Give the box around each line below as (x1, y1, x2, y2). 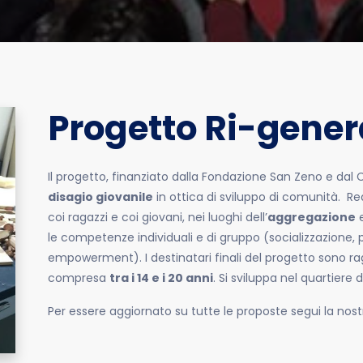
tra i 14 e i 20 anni (109, 270, 213, 286)
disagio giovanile (47, 189, 153, 205)
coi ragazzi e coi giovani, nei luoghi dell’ (47, 209, 267, 225)
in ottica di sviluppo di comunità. (152, 189, 340, 205)
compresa (47, 270, 109, 286)
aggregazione (267, 209, 356, 225)
